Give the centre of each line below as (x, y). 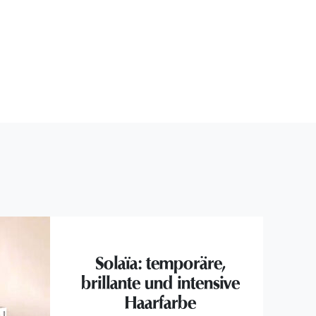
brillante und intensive (160, 283)
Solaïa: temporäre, (160, 263)
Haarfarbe (160, 303)
